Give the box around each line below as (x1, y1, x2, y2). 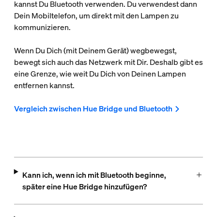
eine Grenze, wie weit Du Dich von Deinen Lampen (14, 68, 186, 79)
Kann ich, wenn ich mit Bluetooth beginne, (22, 170, 166, 181)
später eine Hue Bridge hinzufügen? (22, 181, 147, 192)
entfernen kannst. (14, 80, 75, 91)
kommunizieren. (14, 22, 71, 33)
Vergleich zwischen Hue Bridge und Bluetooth (14, 103, 172, 114)
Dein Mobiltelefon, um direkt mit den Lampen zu (14, 10, 179, 21)
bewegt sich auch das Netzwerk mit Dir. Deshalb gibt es (14, 57, 203, 68)
